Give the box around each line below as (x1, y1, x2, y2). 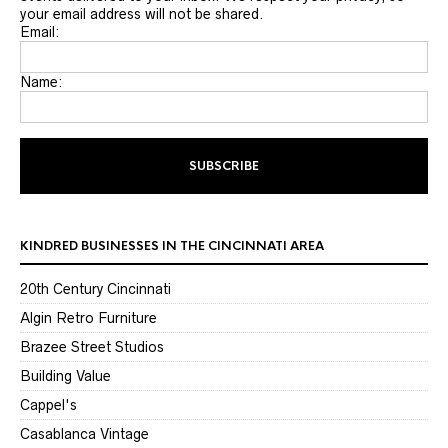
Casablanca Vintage (20, 426, 149, 443)
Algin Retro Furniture (20, 310, 157, 327)
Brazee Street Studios (20, 339, 164, 356)
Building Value (20, 368, 111, 385)
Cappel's (20, 397, 77, 414)
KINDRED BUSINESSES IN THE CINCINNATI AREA (20, 238, 324, 255)
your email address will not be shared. (20, 6, 264, 23)
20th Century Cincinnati (20, 281, 171, 298)
